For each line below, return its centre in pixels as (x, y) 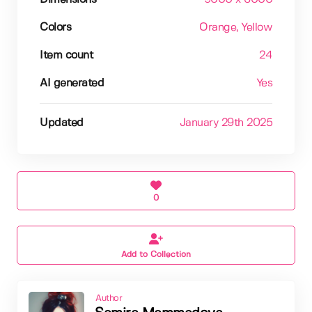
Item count (66, 55)
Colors (55, 27)
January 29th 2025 (226, 123)
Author (109, 298)
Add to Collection (156, 254)
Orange (218, 27)
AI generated (72, 83)
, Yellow (254, 27)
